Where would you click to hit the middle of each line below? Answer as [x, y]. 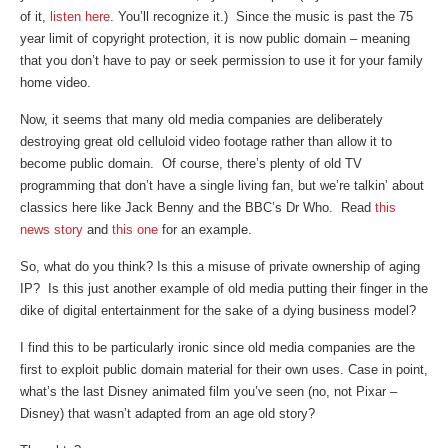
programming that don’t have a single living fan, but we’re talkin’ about [222, 185]
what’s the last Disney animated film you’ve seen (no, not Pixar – [208, 391]
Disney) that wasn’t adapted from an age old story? [167, 413]
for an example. [205, 229]
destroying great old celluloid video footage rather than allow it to [206, 141]
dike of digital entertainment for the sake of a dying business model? [218, 310]
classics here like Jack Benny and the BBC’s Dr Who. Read [197, 207]
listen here [80, 16]
